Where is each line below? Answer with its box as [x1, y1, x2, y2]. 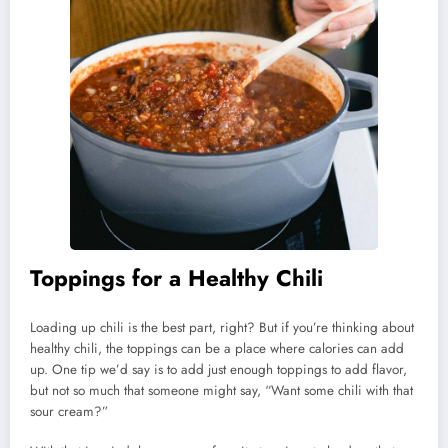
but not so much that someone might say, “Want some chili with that [30, 381, 413, 401]
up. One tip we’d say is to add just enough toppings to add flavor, [30, 360, 407, 380]
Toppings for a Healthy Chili [30, 261, 323, 294]
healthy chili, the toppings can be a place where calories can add [30, 339, 404, 359]
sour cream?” [30, 402, 108, 422]
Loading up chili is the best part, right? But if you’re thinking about [30, 318, 414, 338]
